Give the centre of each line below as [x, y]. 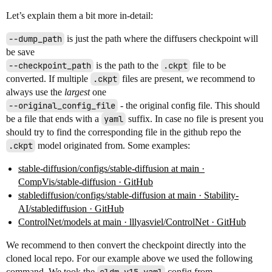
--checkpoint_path [50, 66]
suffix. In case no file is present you [195, 119]
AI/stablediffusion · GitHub [71, 209]
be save [20, 52]
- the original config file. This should [189, 105]
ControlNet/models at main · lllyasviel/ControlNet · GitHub [132, 222]
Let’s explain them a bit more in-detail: [80, 15]
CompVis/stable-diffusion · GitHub [86, 182]
